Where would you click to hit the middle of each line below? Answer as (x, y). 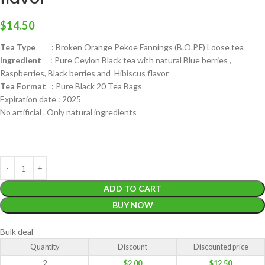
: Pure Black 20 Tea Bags (94, 86)
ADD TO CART (132, 189)
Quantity (44, 247)
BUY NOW (132, 205)
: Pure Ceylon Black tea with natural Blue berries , (136, 60)
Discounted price (221, 247)
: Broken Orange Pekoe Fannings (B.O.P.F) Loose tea (140, 47)
